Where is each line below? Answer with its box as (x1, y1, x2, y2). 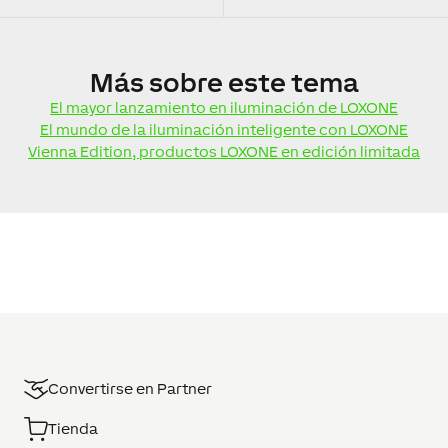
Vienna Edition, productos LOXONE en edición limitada (28, 142, 420, 160)
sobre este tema (144, 66, 358, 98)
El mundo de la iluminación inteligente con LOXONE (40, 120, 408, 138)
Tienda (48, 419, 98, 437)
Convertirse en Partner (48, 379, 212, 397)
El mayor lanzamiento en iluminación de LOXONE (50, 98, 398, 116)
